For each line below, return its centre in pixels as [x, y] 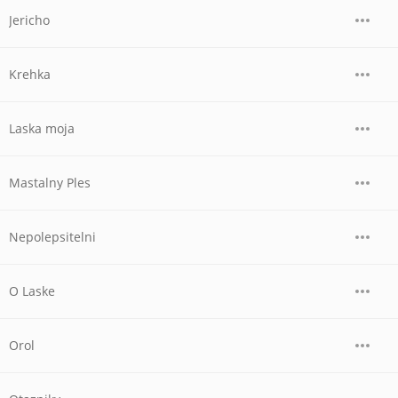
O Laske [32, 291]
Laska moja [42, 128]
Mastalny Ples [50, 183]
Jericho [29, 20]
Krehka [30, 74]
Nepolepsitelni [52, 237]
